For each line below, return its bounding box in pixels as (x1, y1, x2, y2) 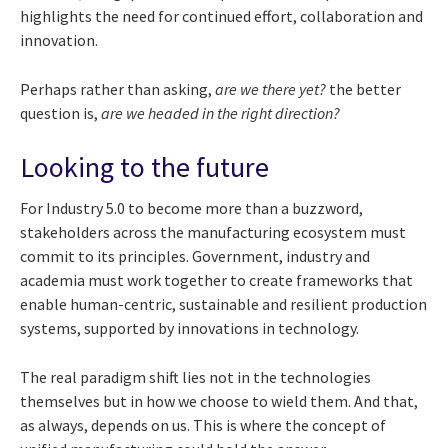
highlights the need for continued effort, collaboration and (20, 5, 423, 26)
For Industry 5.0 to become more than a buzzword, (20, 198, 363, 219)
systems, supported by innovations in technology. (20, 318, 359, 339)
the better (326, 78, 401, 99)
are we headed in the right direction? (101, 102, 340, 123)
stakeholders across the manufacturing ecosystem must (20, 222, 406, 243)
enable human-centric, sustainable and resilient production (20, 294, 427, 315)
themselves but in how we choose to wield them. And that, (20, 391, 418, 412)
